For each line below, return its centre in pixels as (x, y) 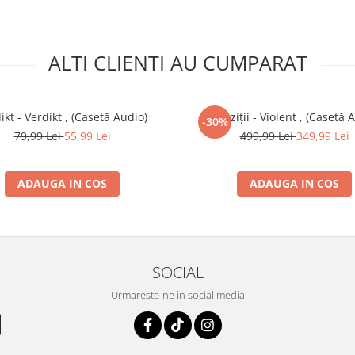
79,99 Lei (39, 136)
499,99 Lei (268, 136)
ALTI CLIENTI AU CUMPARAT (177, 63)
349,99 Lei (323, 136)
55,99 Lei (87, 136)
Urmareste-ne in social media (177, 295)
